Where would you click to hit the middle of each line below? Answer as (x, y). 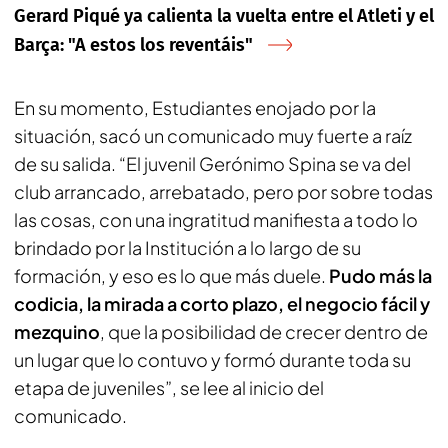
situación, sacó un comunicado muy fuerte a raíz (213, 135)
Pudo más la (380, 275)
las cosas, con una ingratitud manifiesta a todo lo (216, 219)
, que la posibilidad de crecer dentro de (264, 331)
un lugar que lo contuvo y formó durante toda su (212, 359)
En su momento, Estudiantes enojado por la (195, 107)
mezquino (57, 331)
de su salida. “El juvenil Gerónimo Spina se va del (212, 163)
